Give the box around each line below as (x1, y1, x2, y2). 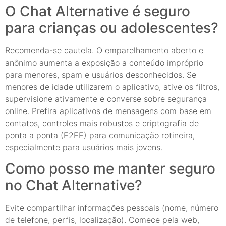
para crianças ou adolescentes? (5, 19, 218, 36)
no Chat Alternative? (5, 177, 142, 194)
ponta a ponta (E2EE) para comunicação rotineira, (5, 130, 195, 140)
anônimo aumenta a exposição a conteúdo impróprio (5, 57, 203, 68)
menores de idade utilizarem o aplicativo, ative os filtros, (5, 81, 219, 92)
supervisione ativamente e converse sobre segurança (5, 93, 207, 104)
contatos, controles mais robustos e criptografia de (5, 118, 199, 128)
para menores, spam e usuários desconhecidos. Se (5, 69, 196, 80)
